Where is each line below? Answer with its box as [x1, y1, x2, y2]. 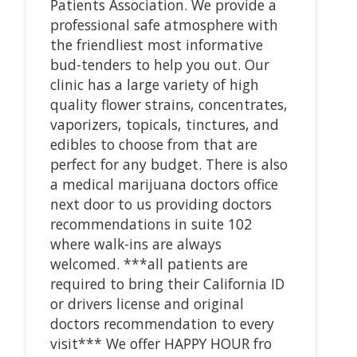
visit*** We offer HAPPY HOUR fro [49, 333, 272, 353]
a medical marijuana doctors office [49, 174, 278, 194]
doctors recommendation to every [49, 313, 274, 333]
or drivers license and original [49, 293, 244, 313]
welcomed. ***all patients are [49, 253, 248, 273]
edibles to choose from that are [49, 134, 257, 154]
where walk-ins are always [49, 233, 222, 253]
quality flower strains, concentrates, [49, 94, 288, 114]
